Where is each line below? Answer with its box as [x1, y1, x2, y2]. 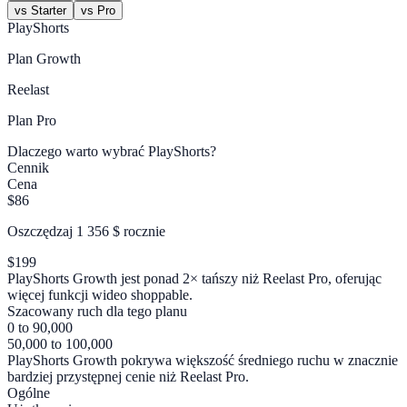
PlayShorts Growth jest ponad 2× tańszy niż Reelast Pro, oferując [7, 271, 382, 287]
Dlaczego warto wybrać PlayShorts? [7, 144, 216, 160]
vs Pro [81, 4, 115, 18]
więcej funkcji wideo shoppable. [7, 287, 193, 303]
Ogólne [7, 385, 50, 402]
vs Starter [15, 4, 66, 18]
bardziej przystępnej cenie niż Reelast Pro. [7, 369, 249, 385]
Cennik [7, 160, 49, 176]
